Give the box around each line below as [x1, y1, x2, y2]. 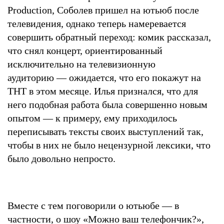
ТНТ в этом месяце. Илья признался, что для [7, 85, 198, 96]
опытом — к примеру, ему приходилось [7, 112, 177, 123]
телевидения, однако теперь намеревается [7, 17, 186, 29]
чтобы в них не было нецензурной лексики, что [7, 139, 210, 150]
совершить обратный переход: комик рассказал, [7, 31, 211, 42]
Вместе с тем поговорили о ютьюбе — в [7, 199, 179, 211]
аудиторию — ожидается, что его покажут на [7, 71, 201, 83]
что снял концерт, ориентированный [7, 44, 162, 56]
